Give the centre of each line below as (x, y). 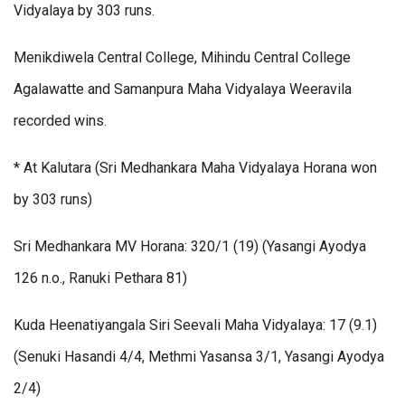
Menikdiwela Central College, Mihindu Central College (182, 58)
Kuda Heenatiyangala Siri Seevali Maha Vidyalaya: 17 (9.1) (195, 325)
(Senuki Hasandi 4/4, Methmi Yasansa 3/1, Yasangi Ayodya (199, 357)
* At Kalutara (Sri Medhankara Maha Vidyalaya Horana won (195, 168)
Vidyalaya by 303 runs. (84, 11)
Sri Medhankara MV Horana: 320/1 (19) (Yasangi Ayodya (190, 247)
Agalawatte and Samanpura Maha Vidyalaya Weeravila (183, 89)
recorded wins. (60, 121)
